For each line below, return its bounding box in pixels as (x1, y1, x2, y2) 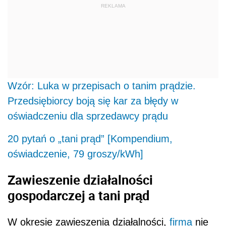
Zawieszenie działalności (8, 171, 153, 189)
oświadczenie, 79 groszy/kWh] (8, 148, 143, 159)
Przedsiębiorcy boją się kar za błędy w (8, 95, 178, 106)
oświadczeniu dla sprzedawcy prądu (8, 110, 168, 122)
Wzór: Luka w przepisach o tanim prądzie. (8, 80, 196, 91)
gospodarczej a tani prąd (8, 187, 149, 204)
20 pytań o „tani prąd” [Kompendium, (8, 133, 173, 144)
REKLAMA (100, 3, 126, 9)
